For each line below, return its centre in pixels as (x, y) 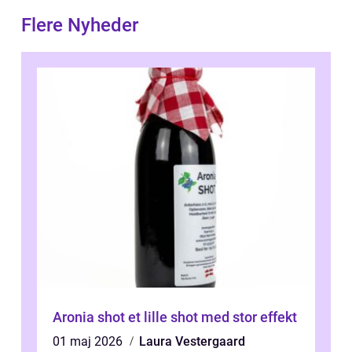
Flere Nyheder (80, 25)
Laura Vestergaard (192, 341)
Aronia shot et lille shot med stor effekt (213, 317)
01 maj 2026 (89, 341)
